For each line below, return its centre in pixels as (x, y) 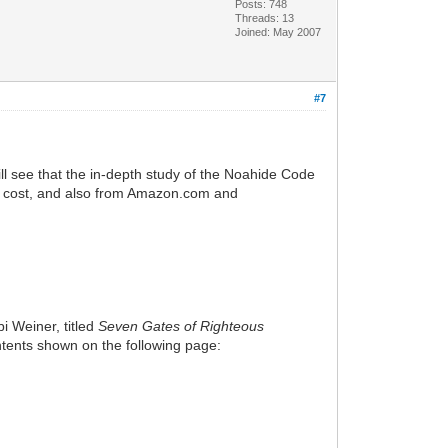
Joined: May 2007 (278, 31)
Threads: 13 (265, 17)
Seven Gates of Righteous (181, 325)
